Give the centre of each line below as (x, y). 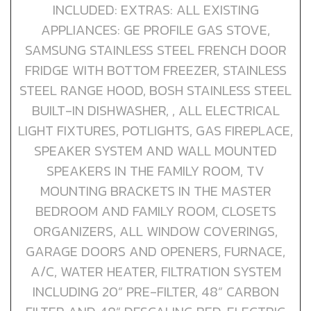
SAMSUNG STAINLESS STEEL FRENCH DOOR (155, 50)
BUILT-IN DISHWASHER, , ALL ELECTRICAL (155, 110)
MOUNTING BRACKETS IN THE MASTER (155, 191)
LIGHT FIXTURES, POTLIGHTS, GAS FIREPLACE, (155, 130)
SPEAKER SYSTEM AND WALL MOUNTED (155, 150)
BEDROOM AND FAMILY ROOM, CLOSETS (155, 211)
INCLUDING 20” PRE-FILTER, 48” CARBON (155, 291)
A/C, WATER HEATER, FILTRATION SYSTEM (155, 271)
